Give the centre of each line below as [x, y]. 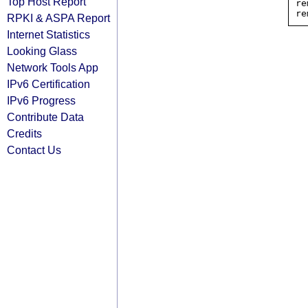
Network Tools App [53, 67]
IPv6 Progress [41, 100]
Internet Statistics [48, 34]
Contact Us [34, 150]
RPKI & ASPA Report [58, 18]
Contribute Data [45, 117]
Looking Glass [42, 51]
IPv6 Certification [48, 84]
